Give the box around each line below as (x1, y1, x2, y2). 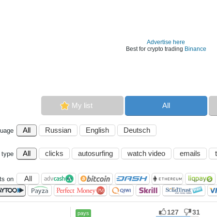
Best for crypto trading (125, 46, 185, 52)
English (86, 126, 109, 134)
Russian (45, 126, 71, 134)
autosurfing (78, 149, 113, 157)
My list (72, 101, 93, 109)
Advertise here (147, 39, 185, 46)
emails (180, 149, 201, 157)
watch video (127, 149, 165, 157)
